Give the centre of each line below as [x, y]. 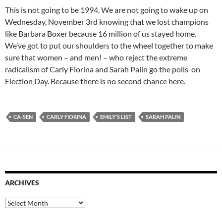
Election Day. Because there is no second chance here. [95, 81]
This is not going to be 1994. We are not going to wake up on [107, 10]
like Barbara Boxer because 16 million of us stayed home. [101, 34]
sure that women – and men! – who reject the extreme [96, 57]
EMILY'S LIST [116, 117]
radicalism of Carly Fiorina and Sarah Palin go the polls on [103, 69]
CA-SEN [23, 117]
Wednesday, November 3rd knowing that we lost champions [107, 22]
